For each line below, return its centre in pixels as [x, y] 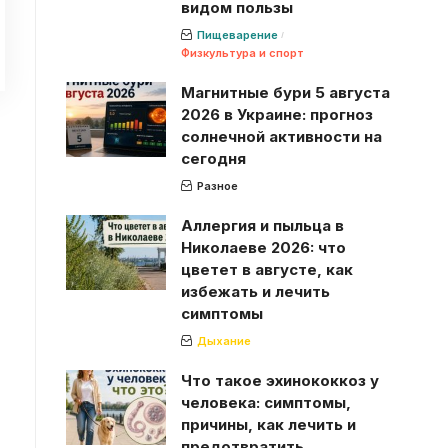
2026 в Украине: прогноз [276, 114]
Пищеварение [237, 34]
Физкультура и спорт [242, 52]
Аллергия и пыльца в [262, 225]
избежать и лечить [255, 291]
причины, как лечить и [268, 424]
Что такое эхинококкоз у [279, 380]
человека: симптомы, [265, 402]
